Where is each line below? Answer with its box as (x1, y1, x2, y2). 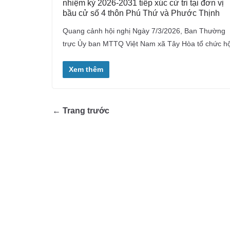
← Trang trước (52, 106, 109, 115)
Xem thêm (69, 65, 103, 73)
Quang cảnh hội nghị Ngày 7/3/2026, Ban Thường (63, 26, 225, 35)
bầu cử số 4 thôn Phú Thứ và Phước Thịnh (63, 8, 220, 17)
